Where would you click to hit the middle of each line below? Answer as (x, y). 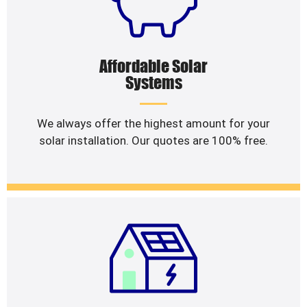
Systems (153, 82)
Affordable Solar (153, 66)
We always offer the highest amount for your (153, 123)
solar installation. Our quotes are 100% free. (153, 140)
